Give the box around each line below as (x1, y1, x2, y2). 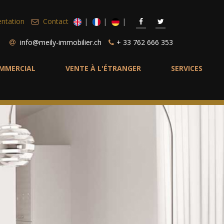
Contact (43, 16, 68, 26)
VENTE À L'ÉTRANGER (65, 63, 141, 73)
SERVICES (171, 63, 202, 73)
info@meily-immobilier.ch (20, 37, 101, 47)
